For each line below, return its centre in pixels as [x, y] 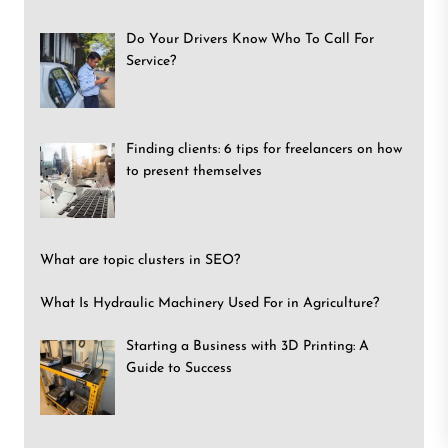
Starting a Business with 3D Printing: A [247, 346]
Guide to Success [178, 368]
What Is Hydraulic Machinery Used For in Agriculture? [209, 303]
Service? [150, 61]
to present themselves [193, 172]
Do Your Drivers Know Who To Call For [249, 39]
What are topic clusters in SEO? [140, 260]
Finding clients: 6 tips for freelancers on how [263, 150]
